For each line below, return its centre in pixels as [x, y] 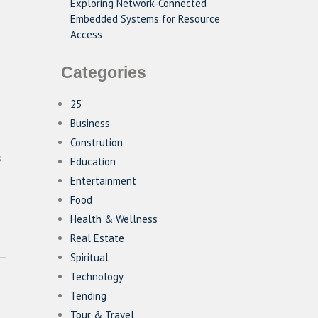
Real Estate [97, 238]
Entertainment [103, 181]
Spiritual [89, 257]
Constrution [97, 142]
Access [86, 34]
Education [93, 161]
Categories [104, 73]
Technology [97, 276]
